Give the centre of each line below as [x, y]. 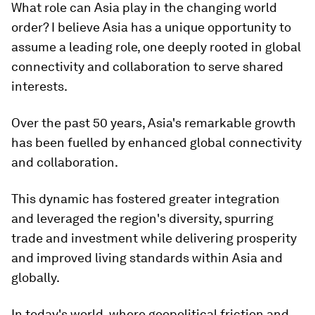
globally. [36, 277]
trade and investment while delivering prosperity [154, 238]
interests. [39, 86]
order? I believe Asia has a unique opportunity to [151, 27]
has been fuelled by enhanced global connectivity [156, 142]
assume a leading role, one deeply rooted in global [156, 47]
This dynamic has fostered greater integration [146, 199]
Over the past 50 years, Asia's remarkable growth [154, 123]
